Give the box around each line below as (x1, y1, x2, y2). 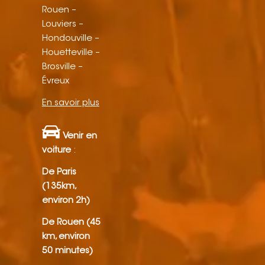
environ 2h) (41, 196, 90, 206)
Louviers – (41, 20, 83, 30)
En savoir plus (41, 98, 99, 108)
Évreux (41, 77, 69, 86)
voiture (41, 146, 71, 156)
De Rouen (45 (41, 218, 101, 227)
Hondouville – (41, 34, 99, 44)
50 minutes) (41, 246, 93, 256)
